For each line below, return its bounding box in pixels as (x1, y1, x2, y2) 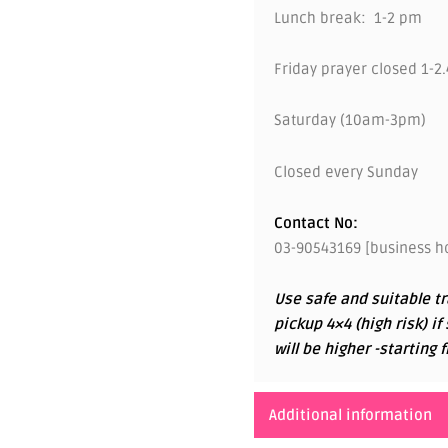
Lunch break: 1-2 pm (274, 8, 422, 27)
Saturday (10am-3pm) (274, 111, 426, 130)
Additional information (269, 405, 432, 424)
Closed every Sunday (274, 162, 418, 181)
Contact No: (274, 213, 358, 232)
